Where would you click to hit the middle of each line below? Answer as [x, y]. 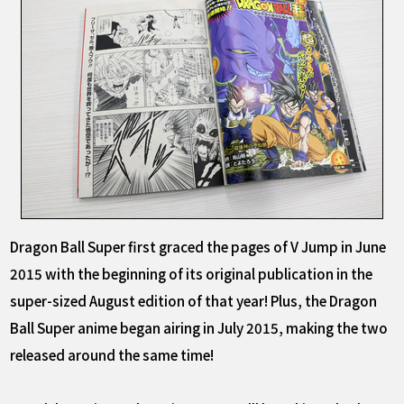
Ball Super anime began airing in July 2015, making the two [199, 327]
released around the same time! [112, 354]
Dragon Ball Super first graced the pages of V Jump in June [198, 246]
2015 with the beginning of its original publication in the [192, 273]
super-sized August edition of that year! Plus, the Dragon [194, 300]
